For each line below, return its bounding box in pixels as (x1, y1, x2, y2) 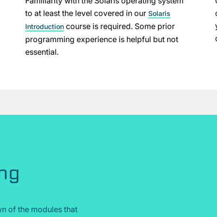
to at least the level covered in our (25, 8, 148, 18)
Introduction (25, 22, 64, 31)
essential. (25, 47, 61, 57)
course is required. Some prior (63, 21, 175, 31)
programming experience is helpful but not (25, 34, 178, 44)
